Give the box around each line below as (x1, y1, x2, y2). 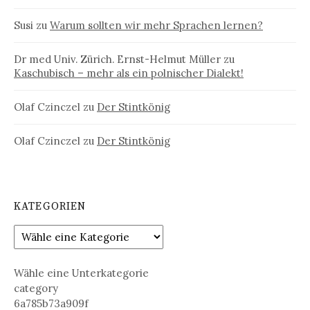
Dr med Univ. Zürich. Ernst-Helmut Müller (14, 53, 221, 66)
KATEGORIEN (14, 200, 86, 214)
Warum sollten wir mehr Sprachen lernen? (50, 19, 263, 33)
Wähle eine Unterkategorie (14, 266, 149, 280)
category (14, 281, 58, 295)
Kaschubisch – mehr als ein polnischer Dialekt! (14, 66, 244, 80)
